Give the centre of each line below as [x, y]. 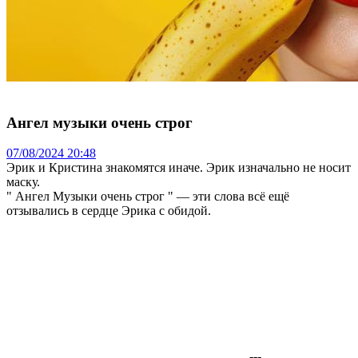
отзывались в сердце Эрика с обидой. [109, 211]
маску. [23, 182]
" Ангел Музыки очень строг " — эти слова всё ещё [148, 197]
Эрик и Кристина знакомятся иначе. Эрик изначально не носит [179, 168]
